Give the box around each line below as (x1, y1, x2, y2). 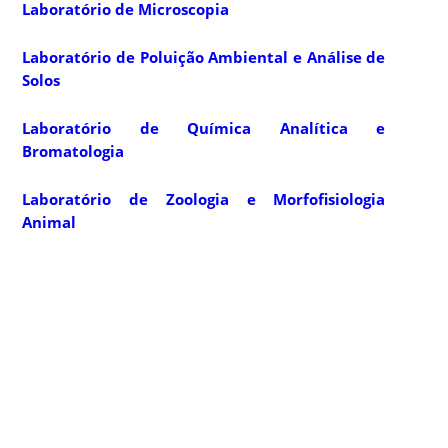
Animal (22, 211, 77, 232)
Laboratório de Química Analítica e (22, 117, 386, 138)
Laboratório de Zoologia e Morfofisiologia (22, 188, 386, 209)
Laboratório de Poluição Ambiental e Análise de (22, 46, 386, 67)
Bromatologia (22, 140, 125, 161)
